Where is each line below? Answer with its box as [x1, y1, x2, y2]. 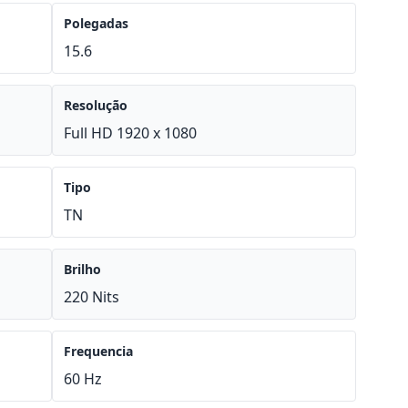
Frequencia [64, 342, 134, 360]
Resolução [64, 97, 128, 114]
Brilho [64, 260, 102, 278]
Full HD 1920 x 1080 [64, 123, 198, 143]
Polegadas [64, 15, 129, 32]
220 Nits [64, 287, 120, 307]
